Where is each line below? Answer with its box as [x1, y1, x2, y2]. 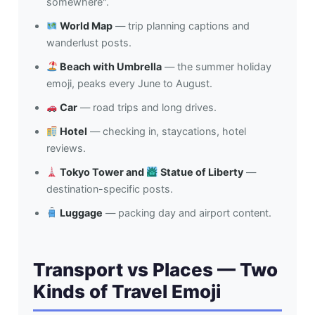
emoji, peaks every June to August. [46, 77, 212, 90]
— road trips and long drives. [77, 101, 217, 114]
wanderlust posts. [46, 37, 131, 49]
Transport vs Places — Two [32, 258, 278, 281]
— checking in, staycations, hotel [87, 125, 247, 138]
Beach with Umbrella [58, 60, 162, 73]
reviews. [46, 142, 86, 155]
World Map [58, 20, 113, 32]
